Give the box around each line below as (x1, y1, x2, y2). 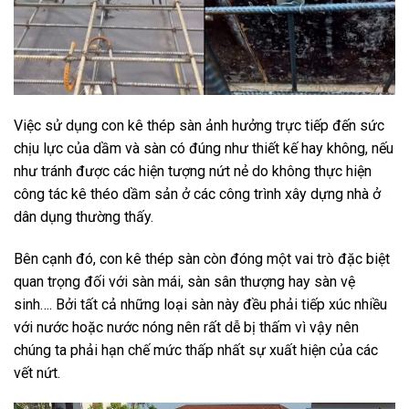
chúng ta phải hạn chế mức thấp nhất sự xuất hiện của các (14, 341, 378, 359)
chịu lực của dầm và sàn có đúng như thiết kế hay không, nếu (14, 139, 393, 157)
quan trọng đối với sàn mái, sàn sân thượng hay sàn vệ (14, 272, 355, 290)
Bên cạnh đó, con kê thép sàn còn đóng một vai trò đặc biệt (14, 249, 390, 267)
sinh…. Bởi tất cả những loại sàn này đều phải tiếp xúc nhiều (14, 295, 387, 313)
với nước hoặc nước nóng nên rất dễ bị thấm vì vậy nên (14, 318, 359, 336)
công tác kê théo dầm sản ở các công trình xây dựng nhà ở (14, 184, 381, 203)
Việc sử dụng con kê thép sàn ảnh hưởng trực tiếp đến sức (14, 116, 384, 134)
